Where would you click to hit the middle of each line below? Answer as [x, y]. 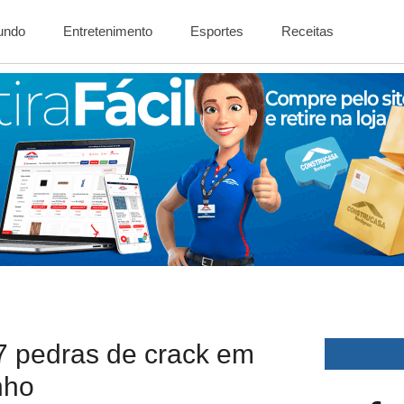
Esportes [217, 31]
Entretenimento [108, 31]
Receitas [308, 31]
